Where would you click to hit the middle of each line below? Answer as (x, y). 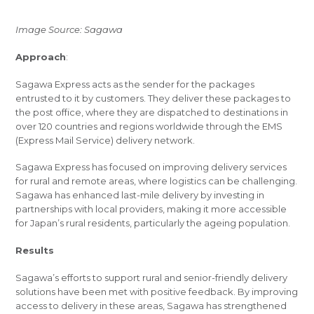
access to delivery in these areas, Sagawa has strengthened (151, 306)
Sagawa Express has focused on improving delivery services (151, 167)
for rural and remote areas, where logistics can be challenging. (157, 181)
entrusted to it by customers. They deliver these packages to (153, 98)
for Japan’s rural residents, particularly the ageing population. (153, 223)
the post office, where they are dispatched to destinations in (152, 112)
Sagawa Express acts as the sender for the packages (135, 84)
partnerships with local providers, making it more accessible (151, 209)
